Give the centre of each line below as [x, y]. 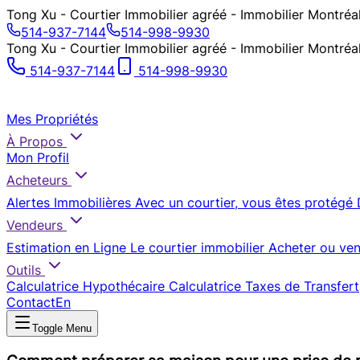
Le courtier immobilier [197, 247]
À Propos [35, 141]
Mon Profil [38, 157]
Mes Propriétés [52, 119]
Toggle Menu [62, 328]
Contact [31, 302]
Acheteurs [37, 180]
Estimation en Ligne [66, 247]
